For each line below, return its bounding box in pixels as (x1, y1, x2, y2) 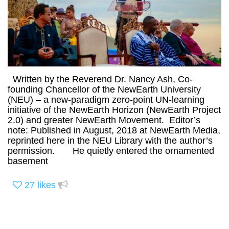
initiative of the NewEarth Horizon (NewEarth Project (8, 105, 221, 116)
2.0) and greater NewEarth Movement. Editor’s (8, 115, 200, 126)
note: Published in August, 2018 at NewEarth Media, (8, 125, 220, 136)
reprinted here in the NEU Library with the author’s (8, 135, 213, 146)
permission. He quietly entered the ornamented (8, 146, 214, 156)
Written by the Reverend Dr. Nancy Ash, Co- (8, 74, 193, 85)
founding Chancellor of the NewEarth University (8, 84, 201, 95)
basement (8, 156, 48, 167)
